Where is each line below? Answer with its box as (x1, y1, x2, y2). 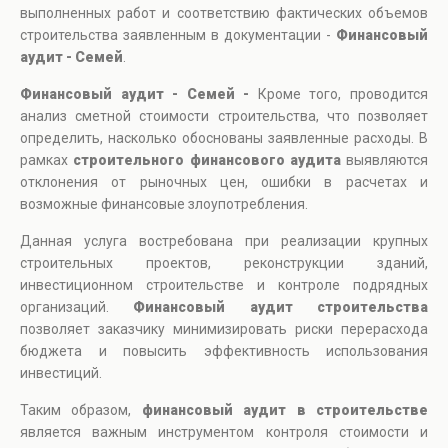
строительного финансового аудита (73, 152, 341, 169)
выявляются (340, 152, 428, 169)
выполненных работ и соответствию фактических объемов (20, 5, 428, 22)
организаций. (20, 299, 134, 316)
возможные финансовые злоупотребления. (20, 196, 308, 213)
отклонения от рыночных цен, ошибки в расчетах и (20, 174, 428, 191)
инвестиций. (20, 365, 102, 382)
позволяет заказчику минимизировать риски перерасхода (20, 321, 428, 338)
